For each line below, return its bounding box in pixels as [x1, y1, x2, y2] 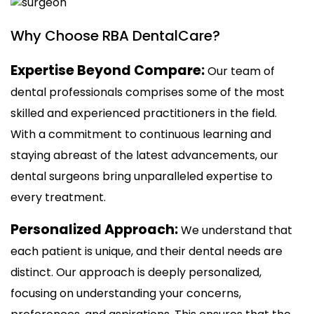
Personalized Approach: [11, 220, 181, 240]
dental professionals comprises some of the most [11, 84, 285, 101]
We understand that [181, 222, 292, 239]
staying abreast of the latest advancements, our [11, 147, 278, 164]
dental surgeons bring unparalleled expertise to [11, 168, 273, 185]
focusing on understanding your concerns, [11, 285, 241, 302]
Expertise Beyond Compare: [11, 61, 207, 81]
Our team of [207, 63, 275, 80]
